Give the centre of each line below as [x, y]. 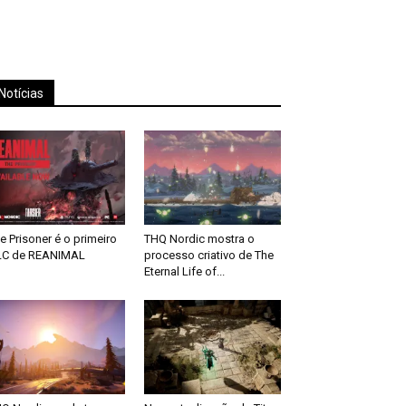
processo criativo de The [208, 256]
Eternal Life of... [184, 272]
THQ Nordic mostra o [199, 239]
